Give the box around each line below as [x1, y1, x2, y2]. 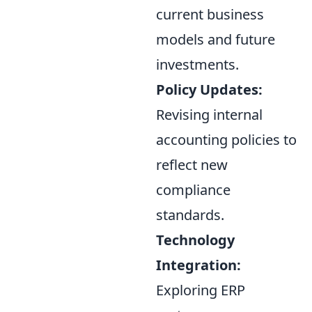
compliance [156, 180, 231, 199]
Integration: [156, 255, 241, 274]
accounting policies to [156, 130, 297, 149]
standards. [156, 205, 224, 224]
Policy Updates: [156, 79, 263, 99]
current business [156, 4, 264, 24]
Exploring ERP [156, 280, 245, 299]
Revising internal [156, 104, 263, 124]
